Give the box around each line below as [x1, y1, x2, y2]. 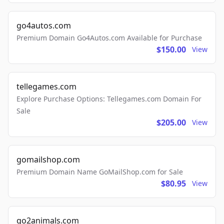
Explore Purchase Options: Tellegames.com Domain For [16, 94, 201, 103]
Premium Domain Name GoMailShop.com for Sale [16, 167, 183, 176]
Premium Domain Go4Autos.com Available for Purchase [16, 33, 202, 42]
